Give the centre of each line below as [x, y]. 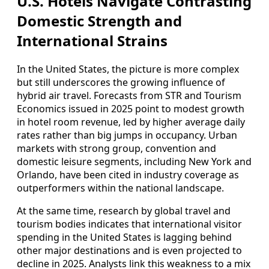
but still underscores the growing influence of [121, 83]
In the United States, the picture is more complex [128, 69]
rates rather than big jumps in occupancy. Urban [127, 135]
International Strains [92, 41]
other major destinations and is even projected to [129, 251]
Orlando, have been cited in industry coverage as [128, 175]
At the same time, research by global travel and [124, 211]
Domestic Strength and [99, 21]
